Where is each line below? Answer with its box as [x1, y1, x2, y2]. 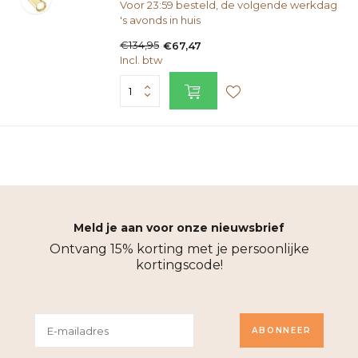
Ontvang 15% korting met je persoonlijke [49, 241, 309, 257]
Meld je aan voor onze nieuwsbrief [74, 221, 284, 235]
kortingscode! [135, 257, 223, 272]
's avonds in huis [120, 14, 201, 26]
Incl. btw [120, 54, 162, 66]
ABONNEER [252, 325, 312, 336]
